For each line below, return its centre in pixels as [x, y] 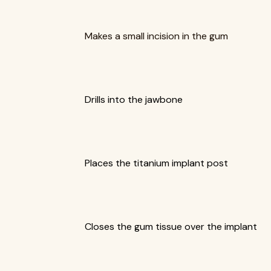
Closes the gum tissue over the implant [171, 227]
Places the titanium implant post [156, 163]
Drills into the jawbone [134, 100]
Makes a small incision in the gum [156, 36]
